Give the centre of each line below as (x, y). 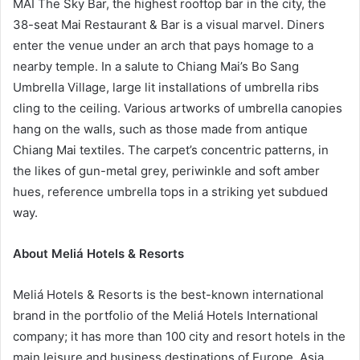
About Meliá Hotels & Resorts (98, 254)
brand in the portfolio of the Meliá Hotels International (166, 316)
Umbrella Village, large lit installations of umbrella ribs (166, 88)
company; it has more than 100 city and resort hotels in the (179, 337)
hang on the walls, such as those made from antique (160, 129)
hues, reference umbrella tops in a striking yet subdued (170, 192)
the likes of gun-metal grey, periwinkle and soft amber (166, 171)
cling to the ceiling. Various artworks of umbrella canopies (178, 108)
